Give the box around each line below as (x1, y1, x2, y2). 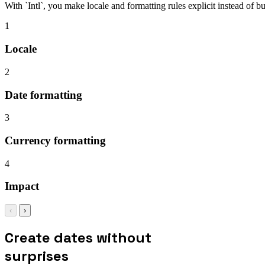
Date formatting (5, 88, 82, 101)
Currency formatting (5, 134, 106, 147)
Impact (5, 180, 39, 193)
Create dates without (5, 228, 151, 247)
